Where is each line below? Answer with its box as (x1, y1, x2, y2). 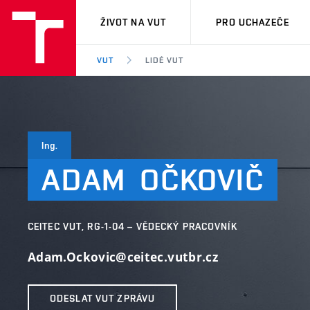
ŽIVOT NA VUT (100, 17, 167, 28)
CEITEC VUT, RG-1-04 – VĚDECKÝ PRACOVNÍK (28, 221, 237, 232)
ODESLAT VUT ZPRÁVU (50, 292, 156, 304)
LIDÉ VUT (145, 55, 183, 65)
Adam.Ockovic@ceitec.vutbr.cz (28, 249, 219, 265)
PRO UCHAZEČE (216, 17, 289, 28)
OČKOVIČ (140, 162, 264, 197)
